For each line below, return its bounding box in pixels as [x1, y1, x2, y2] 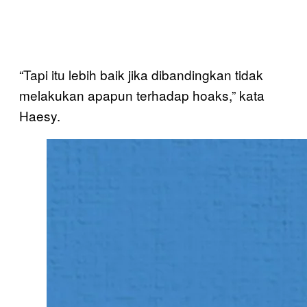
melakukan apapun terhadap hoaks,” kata [19, 85, 265, 104]
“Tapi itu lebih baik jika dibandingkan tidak [19, 64, 263, 84]
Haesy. [19, 106, 60, 125]
